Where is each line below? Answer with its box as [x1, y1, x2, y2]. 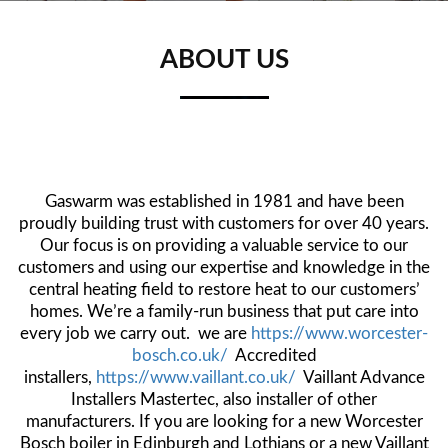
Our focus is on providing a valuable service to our [40, 236, 408, 254]
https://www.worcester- [251, 324, 428, 342]
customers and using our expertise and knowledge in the [18, 258, 430, 276]
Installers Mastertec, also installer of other [71, 390, 377, 408]
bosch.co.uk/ [131, 346, 228, 364]
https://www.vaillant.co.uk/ [95, 368, 296, 386]
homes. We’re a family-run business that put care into [29, 302, 419, 320]
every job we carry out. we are [20, 324, 251, 342]
